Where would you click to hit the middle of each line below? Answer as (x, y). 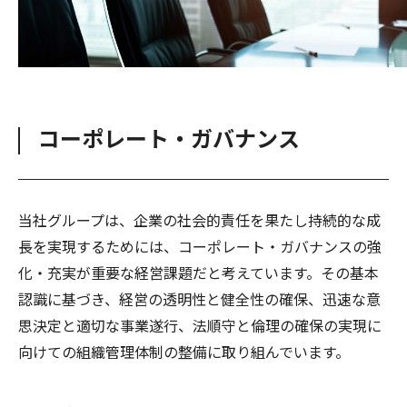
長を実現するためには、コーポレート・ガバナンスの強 (200, 247)
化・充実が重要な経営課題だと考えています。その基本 (199, 273)
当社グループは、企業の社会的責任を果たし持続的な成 (199, 220)
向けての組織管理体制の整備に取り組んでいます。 (184, 352)
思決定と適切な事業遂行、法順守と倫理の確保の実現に (200, 326)
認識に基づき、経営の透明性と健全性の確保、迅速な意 (199, 299)
